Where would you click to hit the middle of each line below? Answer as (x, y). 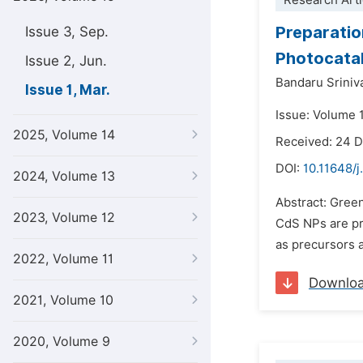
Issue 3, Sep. (67, 32)
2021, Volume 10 (63, 300)
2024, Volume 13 (64, 176)
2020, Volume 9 (62, 342)
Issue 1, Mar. (68, 90)
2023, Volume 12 (64, 218)
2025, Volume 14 (64, 135)
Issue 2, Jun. (66, 61)
